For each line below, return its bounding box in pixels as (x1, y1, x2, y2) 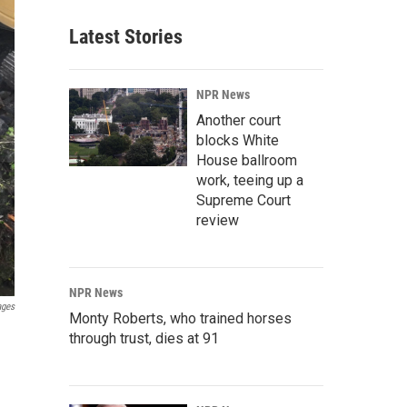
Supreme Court (196, 192, 291, 209)
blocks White (196, 132, 279, 149)
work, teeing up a (196, 172, 303, 189)
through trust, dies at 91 (69, 330, 219, 347)
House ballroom (196, 152, 297, 169)
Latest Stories (69, 25, 183, 48)
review (196, 212, 239, 229)
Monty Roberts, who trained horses (69, 310, 292, 327)
